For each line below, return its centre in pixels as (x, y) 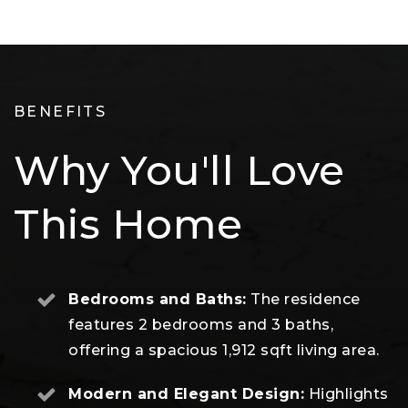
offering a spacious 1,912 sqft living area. (224, 351)
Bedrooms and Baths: (158, 300)
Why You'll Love (179, 170)
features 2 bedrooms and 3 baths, (201, 325)
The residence (303, 300)
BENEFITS (61, 112)
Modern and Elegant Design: (186, 394)
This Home (128, 224)
